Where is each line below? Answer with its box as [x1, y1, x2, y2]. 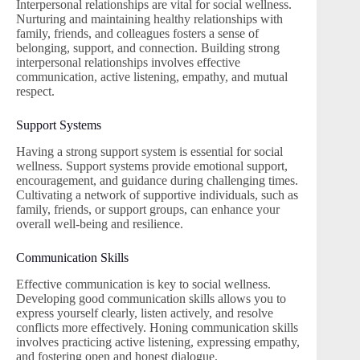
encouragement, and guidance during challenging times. [16, 174, 298, 188]
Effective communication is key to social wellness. [16, 276, 271, 291]
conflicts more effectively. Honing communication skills [16, 320, 298, 334]
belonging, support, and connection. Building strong [16, 41, 280, 55]
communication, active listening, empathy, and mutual [16, 70, 288, 84]
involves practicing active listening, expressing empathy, [16, 334, 300, 349]
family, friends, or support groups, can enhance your [16, 202, 280, 217]
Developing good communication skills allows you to [16, 291, 286, 305]
